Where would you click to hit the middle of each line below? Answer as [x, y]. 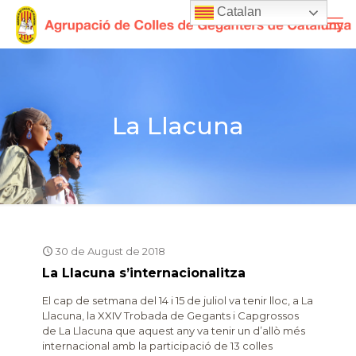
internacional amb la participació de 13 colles [157, 346]
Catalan [238, 12]
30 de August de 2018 [110, 251]
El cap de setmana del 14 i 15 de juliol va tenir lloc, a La [178, 300]
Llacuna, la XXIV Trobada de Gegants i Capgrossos [170, 315]
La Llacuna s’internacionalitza [144, 273]
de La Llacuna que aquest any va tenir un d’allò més [174, 331]
